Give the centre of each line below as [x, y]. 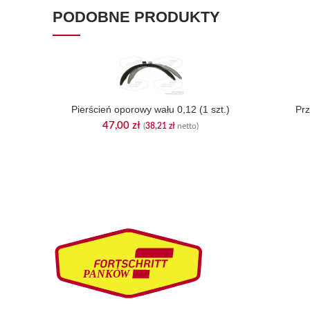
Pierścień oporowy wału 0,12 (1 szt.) [151, 109]
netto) [187, 126]
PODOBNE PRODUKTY [136, 17]
